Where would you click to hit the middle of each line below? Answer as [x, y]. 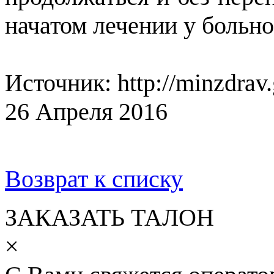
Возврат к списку [94, 179]
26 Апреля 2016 [86, 111]
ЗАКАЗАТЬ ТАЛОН [109, 217]
